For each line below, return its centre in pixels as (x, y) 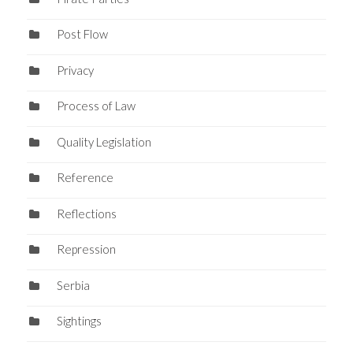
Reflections (86, 213)
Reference (85, 178)
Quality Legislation (104, 141)
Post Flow (82, 34)
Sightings (79, 321)
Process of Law (96, 106)
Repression (86, 249)
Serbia (73, 285)
